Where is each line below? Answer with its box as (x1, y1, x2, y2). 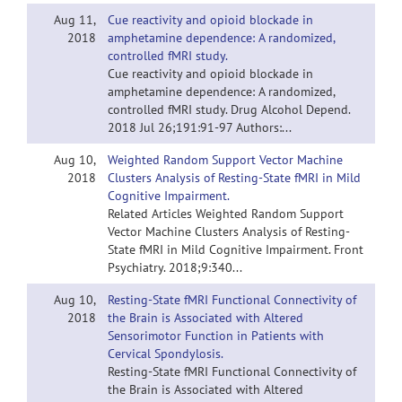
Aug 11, (54, 12, 96, 28)
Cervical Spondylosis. (108, 345, 223, 362)
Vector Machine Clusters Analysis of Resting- (108, 223, 350, 240)
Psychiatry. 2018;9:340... (108, 259, 242, 275)
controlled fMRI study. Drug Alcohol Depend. (108, 101, 350, 118)
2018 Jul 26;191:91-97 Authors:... (108, 119, 292, 135)
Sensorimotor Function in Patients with (108, 328, 324, 344)
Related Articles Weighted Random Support (108, 205, 344, 222)
